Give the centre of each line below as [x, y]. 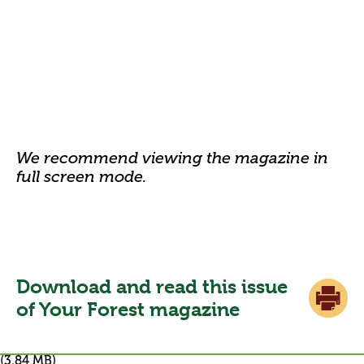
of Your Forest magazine [128, 310]
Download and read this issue [152, 287]
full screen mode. [82, 177]
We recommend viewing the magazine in [172, 158]
